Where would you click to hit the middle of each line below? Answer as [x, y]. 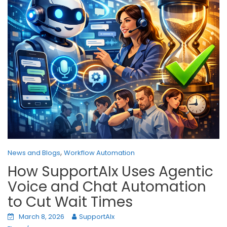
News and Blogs [34, 153]
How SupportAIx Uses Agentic [110, 171]
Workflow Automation [99, 153]
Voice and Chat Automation [107, 186]
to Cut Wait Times [70, 202]
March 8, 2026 [42, 216]
